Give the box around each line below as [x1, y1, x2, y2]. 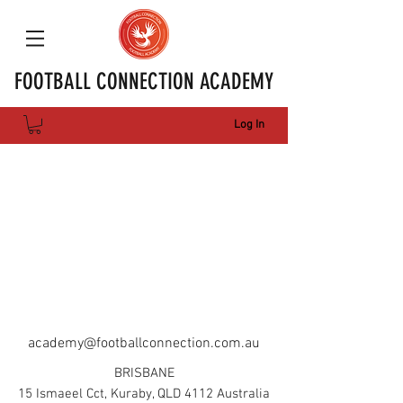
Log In [234, 118, 265, 132]
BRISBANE [113, 364, 175, 381]
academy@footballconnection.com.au [28, 334, 260, 353]
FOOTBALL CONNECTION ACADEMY [14, 68, 273, 94]
